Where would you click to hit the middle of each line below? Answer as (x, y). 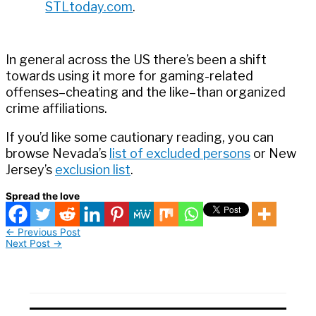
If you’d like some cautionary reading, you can (140, 138)
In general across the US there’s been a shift (136, 60)
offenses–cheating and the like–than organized (146, 92)
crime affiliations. (56, 109)
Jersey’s (30, 170)
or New (273, 154)
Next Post (29, 244)
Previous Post (48, 232)
